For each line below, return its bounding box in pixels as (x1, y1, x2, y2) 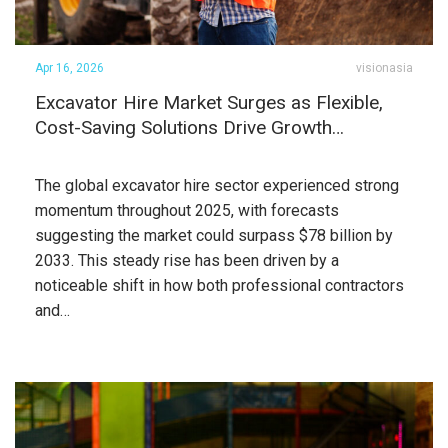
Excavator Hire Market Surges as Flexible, (35, 91, 383, 114)
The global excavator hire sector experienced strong (35, 176, 399, 195)
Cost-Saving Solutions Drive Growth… (35, 116, 344, 139)
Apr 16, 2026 (35, 61, 104, 75)
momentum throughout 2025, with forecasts (35, 201, 339, 220)
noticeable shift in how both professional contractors (35, 276, 404, 295)
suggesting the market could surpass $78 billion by (35, 226, 393, 245)
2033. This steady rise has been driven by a (35, 251, 339, 270)
